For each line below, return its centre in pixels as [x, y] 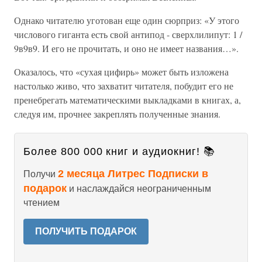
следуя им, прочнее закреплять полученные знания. [117, 114]
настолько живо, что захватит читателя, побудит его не [124, 86]
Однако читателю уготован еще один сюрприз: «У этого [127, 20]
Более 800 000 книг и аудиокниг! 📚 [119, 151]
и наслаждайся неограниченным [139, 189]
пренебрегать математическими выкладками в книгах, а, [127, 100]
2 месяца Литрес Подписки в [133, 174]
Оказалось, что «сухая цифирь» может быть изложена [121, 72]
